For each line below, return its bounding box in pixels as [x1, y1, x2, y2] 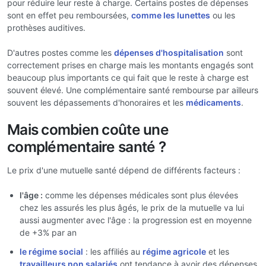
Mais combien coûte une [7, 121, 169, 138]
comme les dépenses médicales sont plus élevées [43, 190, 238, 200]
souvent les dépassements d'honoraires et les [7, 97, 186, 107]
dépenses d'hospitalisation [114, 47, 224, 58]
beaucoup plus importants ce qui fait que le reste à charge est [7, 72, 249, 83]
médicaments [186, 97, 241, 107]
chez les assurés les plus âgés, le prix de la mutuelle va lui [20, 202, 244, 213]
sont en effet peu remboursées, [7, 10, 131, 20]
